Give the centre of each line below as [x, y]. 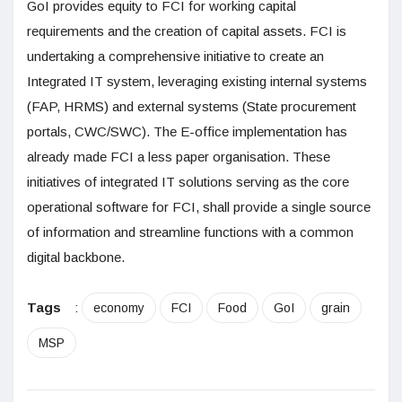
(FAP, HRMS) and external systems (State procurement [192, 106]
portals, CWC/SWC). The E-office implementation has [187, 131]
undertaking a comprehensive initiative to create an [175, 56]
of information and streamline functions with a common [190, 232]
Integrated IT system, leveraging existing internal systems [197, 81]
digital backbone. [76, 257]
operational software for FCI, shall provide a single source [199, 206]
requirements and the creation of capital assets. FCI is [187, 31]
